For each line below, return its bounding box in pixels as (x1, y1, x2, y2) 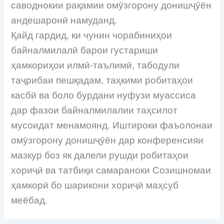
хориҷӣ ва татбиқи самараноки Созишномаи (11, 164, 211, 175)
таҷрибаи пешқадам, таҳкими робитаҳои (11, 74, 193, 85)
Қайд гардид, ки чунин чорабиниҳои (11, 29, 172, 40)
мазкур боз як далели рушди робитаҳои (11, 149, 189, 160)
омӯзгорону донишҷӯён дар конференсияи (11, 134, 204, 145)
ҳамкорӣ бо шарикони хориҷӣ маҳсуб (11, 179, 179, 190)
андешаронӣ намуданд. (11, 14, 117, 25)
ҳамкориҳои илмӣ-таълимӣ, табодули (11, 59, 180, 70)
